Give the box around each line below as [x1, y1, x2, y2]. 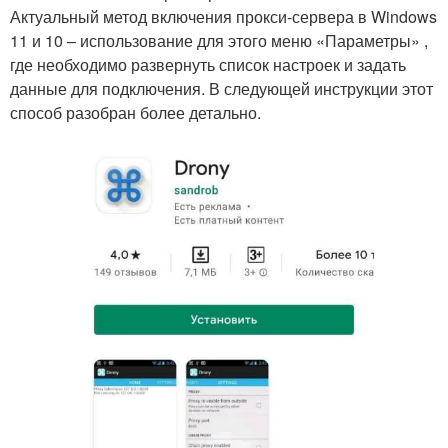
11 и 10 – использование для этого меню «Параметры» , [10, 29, 428, 53]
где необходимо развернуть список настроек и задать [10, 53, 406, 77]
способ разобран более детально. [10, 101, 261, 125]
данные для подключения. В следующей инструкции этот [10, 77, 433, 101]
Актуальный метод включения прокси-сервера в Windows [10, 5, 437, 29]
